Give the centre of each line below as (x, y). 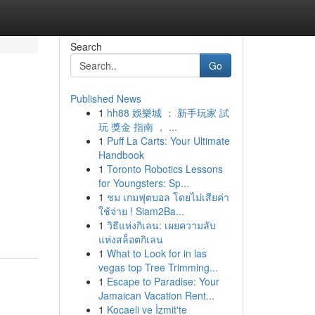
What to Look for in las (156, 253)
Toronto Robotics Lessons (165, 169)
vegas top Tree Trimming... (158, 267)
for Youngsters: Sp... (143, 183)
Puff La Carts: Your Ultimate (168, 141)
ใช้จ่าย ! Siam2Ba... (141, 211)
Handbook (121, 155)
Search (86, 46)
